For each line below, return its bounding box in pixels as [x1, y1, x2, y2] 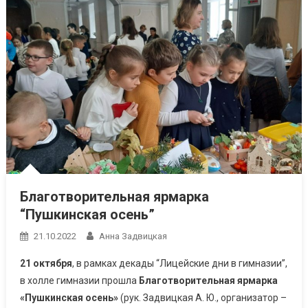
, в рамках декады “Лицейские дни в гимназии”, [71, 258, 287, 269]
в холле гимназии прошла [19, 275, 139, 287]
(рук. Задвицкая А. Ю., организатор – [118, 292, 287, 304]
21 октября [19, 258, 72, 269]
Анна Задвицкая [98, 231, 167, 242]
